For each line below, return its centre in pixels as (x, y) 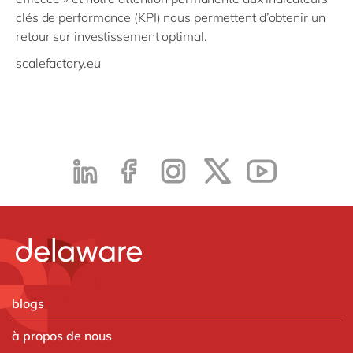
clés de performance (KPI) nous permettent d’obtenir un (171, 17)
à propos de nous (62, 335)
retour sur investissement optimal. (111, 36)
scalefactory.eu (58, 63)
